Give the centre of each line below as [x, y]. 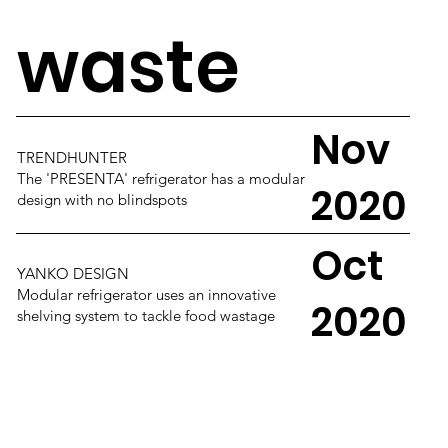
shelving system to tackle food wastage [145, 315]
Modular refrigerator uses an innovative [146, 294]
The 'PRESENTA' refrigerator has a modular [160, 178]
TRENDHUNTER [71, 157]
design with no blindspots [103, 199]
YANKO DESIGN [72, 273]
